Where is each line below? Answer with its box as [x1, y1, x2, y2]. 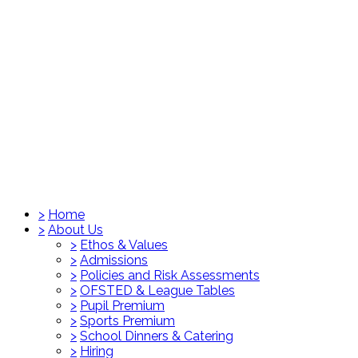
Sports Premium [80, 312, 175, 328]
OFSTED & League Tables [80, 282, 235, 298]
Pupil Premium [80, 297, 165, 313]
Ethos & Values [80, 237, 168, 253]
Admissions [80, 252, 148, 268]
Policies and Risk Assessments [80, 267, 260, 283]
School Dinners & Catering [80, 328, 233, 344]
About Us [48, 221, 103, 237]
